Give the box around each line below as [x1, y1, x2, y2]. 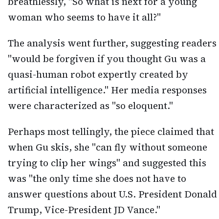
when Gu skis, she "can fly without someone [8, 141, 207, 154]
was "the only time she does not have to [8, 172, 186, 185]
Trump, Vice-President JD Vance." [8, 203, 160, 217]
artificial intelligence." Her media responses [8, 84, 207, 97]
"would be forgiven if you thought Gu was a [8, 52, 206, 66]
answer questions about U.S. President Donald [8, 188, 217, 201]
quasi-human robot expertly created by [8, 68, 188, 81]
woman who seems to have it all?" [8, 11, 161, 24]
